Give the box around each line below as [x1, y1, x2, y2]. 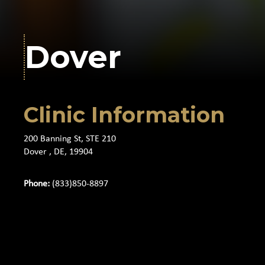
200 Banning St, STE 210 [24, 134, 116, 144]
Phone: [24, 179, 50, 189]
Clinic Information [24, 101, 225, 128]
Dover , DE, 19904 [24, 147, 93, 157]
